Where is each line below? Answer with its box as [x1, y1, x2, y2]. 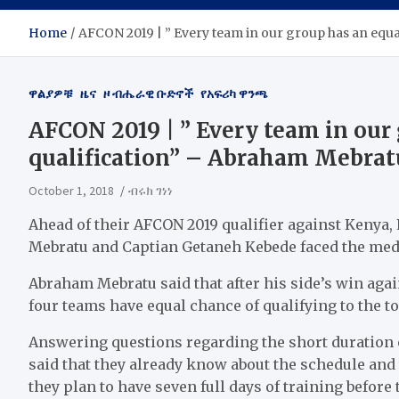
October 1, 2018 [28, 182, 114, 199]
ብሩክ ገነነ [128, 182, 173, 199]
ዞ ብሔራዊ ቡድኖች [103, 85, 193, 102]
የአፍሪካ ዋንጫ [200, 85, 268, 102]
